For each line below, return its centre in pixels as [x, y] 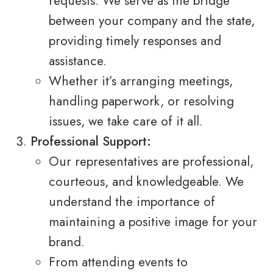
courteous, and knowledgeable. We [146, 182]
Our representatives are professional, [151, 162]
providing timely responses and [135, 41]
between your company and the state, [152, 21]
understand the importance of [132, 202]
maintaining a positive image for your [153, 222]
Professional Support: [91, 142]
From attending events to [118, 262]
